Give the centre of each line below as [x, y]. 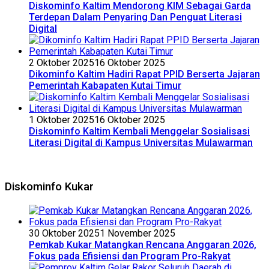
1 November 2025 [138, 233]
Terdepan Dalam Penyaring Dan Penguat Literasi [135, 17]
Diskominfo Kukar [49, 187]
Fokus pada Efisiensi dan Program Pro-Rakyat [130, 256]
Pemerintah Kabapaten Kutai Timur [105, 85]
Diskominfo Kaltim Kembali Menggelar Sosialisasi [139, 131]
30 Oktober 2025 [64, 233]
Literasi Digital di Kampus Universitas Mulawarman [141, 142]
